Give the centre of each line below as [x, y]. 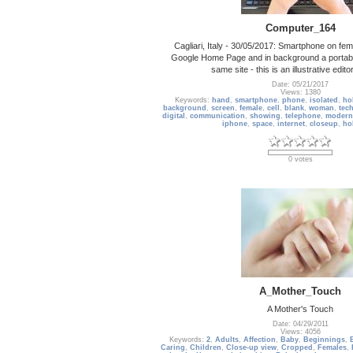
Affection [260, 340]
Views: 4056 [300, 332]
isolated [323, 100]
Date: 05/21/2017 [300, 85]
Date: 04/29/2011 [300, 324]
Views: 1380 [300, 93]
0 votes [300, 160]
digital [174, 116]
